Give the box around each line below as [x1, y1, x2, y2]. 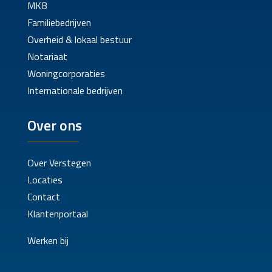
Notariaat [27, 49, 67, 64]
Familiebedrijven [27, 15, 91, 30]
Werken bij [27, 233, 69, 248]
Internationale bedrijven [27, 83, 123, 98]
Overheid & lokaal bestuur [27, 32, 132, 47]
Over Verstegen [27, 155, 91, 171]
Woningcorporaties [27, 66, 105, 81]
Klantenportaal [27, 206, 88, 222]
